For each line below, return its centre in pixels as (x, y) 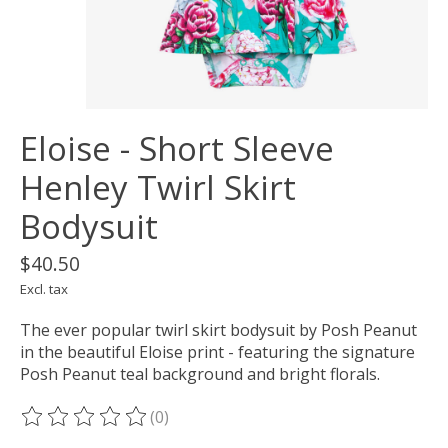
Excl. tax (44, 289)
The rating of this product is (127, 427)
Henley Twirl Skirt (158, 188)
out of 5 (275, 427)
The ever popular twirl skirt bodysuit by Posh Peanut (218, 330)
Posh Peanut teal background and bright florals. (200, 374)
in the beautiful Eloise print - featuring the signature (217, 352)
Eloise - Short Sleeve (177, 149)
